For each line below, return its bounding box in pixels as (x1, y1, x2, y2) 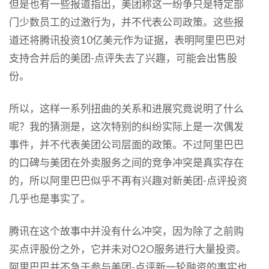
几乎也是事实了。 (9, 192, 91, 205)
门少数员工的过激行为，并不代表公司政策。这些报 (9, 15, 244, 28)
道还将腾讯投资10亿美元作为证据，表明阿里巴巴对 (9, 33, 246, 46)
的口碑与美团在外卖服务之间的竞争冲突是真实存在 (9, 156, 244, 169)
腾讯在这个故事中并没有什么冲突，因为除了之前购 (9, 224, 244, 237)
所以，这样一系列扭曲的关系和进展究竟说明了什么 (9, 101, 244, 115)
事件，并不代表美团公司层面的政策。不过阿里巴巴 (9, 138, 244, 151)
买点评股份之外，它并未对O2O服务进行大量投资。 (9, 242, 246, 255)
